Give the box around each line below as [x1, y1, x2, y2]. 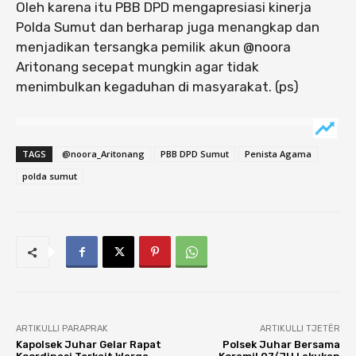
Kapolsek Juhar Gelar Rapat [16, 339, 161, 351]
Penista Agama [245, 148, 311, 161]
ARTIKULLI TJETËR [259, 323, 340, 335]
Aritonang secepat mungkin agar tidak [16, 59, 259, 75]
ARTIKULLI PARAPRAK [16, 323, 108, 335]
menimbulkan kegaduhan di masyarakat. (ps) [16, 79, 299, 95]
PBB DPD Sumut [161, 148, 229, 161]
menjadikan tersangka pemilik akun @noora [16, 39, 291, 56]
